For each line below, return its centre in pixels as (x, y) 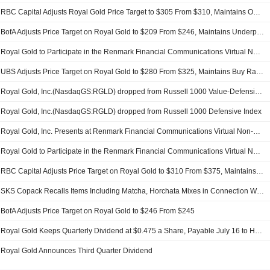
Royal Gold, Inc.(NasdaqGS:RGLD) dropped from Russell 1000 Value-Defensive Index (259, 92)
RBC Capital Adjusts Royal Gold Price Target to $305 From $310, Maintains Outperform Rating (257, 12)
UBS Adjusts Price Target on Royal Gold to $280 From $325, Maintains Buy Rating (260, 72)
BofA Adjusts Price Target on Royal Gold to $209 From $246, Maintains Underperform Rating (261, 32)
